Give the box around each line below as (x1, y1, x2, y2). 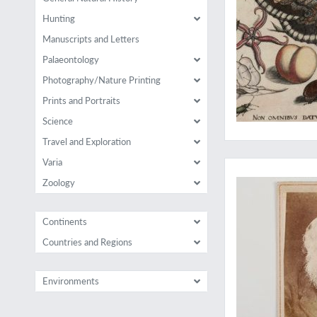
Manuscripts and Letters (42, 33, 139, 45)
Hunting (42, 12, 75, 25)
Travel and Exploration (42, 135, 131, 148)
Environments (42, 275, 99, 287)
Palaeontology (42, 53, 99, 66)
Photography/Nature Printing (42, 74, 161, 86)
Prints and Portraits (42, 94, 120, 107)
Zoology (42, 176, 75, 189)
